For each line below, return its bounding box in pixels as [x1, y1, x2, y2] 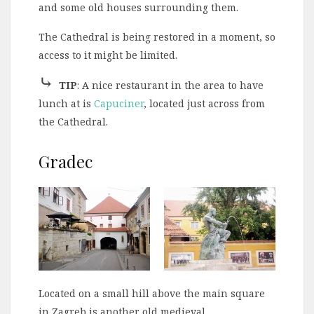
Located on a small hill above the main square [39, 287, 265, 301]
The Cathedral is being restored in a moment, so [39, 29, 275, 43]
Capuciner [94, 96, 144, 110]
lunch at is [39, 96, 94, 110]
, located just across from [144, 96, 265, 110]
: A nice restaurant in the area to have [77, 78, 264, 92]
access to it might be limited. [39, 48, 177, 62]
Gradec [39, 149, 93, 172]
